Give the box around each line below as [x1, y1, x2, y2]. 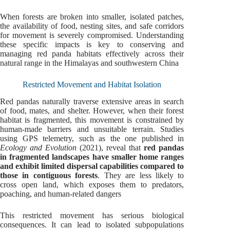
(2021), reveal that [76, 143, 144, 152]
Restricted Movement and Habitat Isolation [23, 80, 162, 89]
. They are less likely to [98, 171, 184, 180]
